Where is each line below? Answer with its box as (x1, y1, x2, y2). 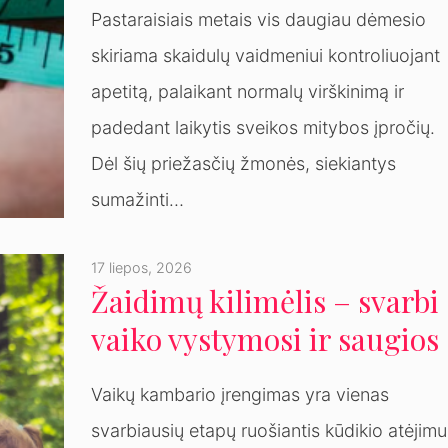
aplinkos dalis (91, 357, 275, 398)
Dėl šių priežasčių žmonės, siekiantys (91, 153, 397, 175)
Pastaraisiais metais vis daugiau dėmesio (91, 9, 427, 31)
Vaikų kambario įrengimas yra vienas (91, 384, 390, 406)
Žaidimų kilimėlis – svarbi (91, 281, 440, 322)
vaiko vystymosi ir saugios (91, 319, 440, 360)
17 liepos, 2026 (91, 259, 193, 277)
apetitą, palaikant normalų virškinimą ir (91, 81, 405, 103)
